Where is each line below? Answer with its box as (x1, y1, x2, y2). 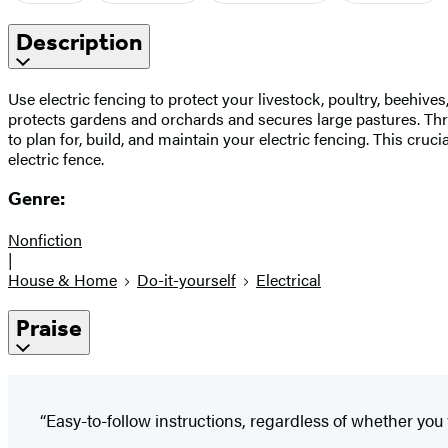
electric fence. (8, 146, 104, 170)
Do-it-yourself (137, 268, 236, 292)
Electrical (256, 268, 321, 292)
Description (16, 27, 142, 56)
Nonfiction (8, 228, 82, 252)
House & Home (8, 268, 117, 292)
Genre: (8, 188, 65, 211)
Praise (16, 314, 82, 343)
